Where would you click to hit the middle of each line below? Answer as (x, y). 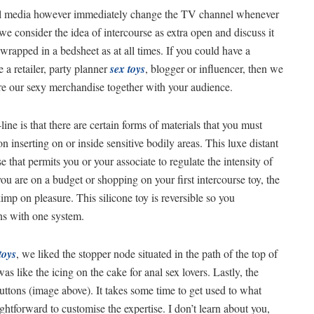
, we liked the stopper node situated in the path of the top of (147, 254)
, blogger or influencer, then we (214, 69)
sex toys (128, 69)
